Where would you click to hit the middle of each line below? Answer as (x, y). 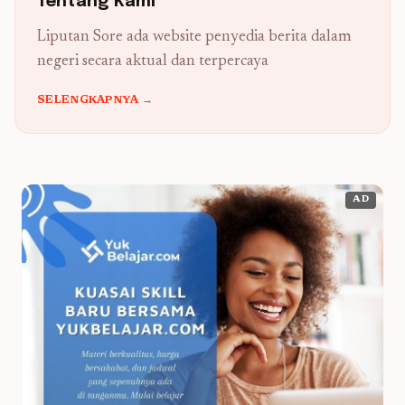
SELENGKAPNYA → (95, 100)
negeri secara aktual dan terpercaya (153, 62)
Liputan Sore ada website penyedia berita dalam (194, 38)
